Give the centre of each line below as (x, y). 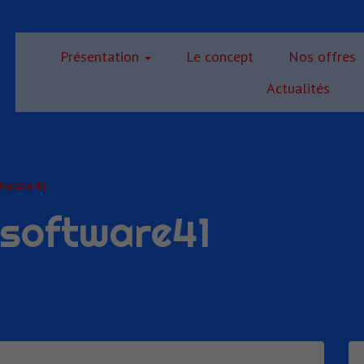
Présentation (101, 56)
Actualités (299, 88)
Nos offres (322, 56)
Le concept (219, 56)
